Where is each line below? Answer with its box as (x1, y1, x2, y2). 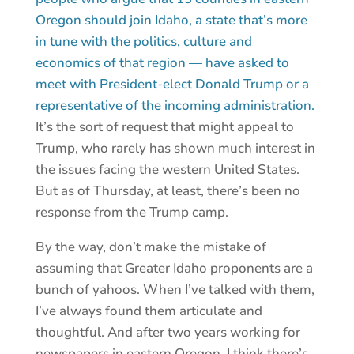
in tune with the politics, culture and (35, 32, 252, 51)
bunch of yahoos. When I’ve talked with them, (35, 281, 314, 299)
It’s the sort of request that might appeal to (35, 118, 294, 137)
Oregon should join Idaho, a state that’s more (35, 11, 307, 30)
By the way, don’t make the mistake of (35, 238, 266, 257)
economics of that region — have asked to (35, 54, 289, 73)
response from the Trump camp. (35, 203, 228, 222)
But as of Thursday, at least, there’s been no (35, 182, 300, 201)
